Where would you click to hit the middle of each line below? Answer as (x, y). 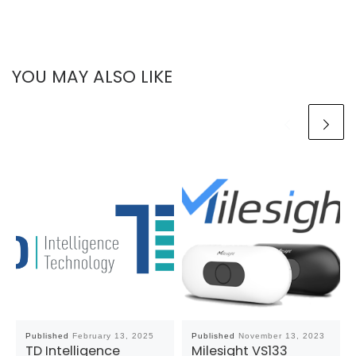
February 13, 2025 (113, 336)
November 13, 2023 (281, 336)
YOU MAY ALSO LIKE (92, 77)
